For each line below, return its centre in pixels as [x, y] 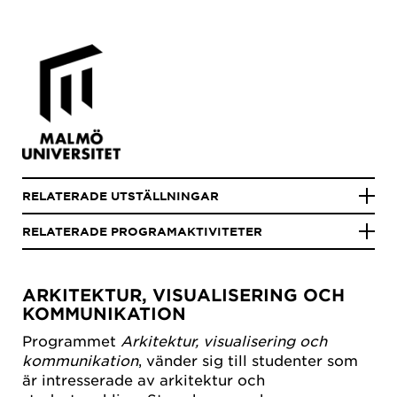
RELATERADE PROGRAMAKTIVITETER [142, 231]
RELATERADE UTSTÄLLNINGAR [121, 196]
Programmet [71, 341]
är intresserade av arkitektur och [144, 380]
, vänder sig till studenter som [248, 360]
